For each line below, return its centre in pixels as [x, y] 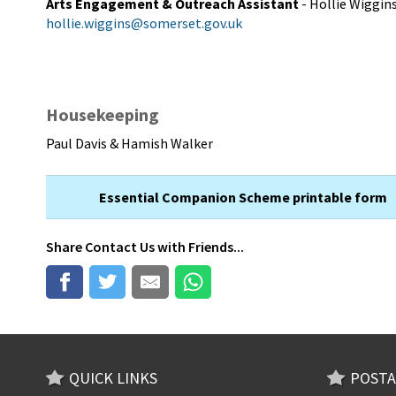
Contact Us [120, 247]
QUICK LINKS [113, 378]
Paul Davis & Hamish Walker [129, 143]
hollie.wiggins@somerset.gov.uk [144, 23]
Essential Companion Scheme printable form [243, 197]
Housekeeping [103, 114]
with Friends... [199, 247]
